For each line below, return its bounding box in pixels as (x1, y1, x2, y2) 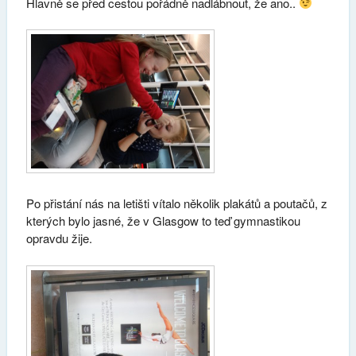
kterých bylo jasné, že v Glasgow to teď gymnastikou (25, 212, 300, 230)
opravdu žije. (25, 230, 92, 247)
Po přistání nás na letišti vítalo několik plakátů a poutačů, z (25, 195, 327, 212)
